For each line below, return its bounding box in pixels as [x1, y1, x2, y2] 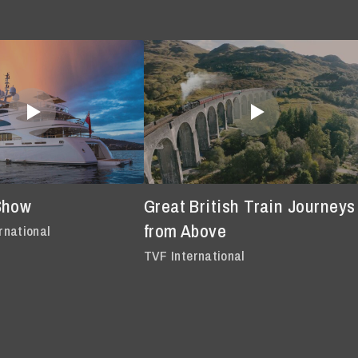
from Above [143, 217, 227, 243]
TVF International [143, 245, 245, 265]
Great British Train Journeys [143, 193, 356, 218]
